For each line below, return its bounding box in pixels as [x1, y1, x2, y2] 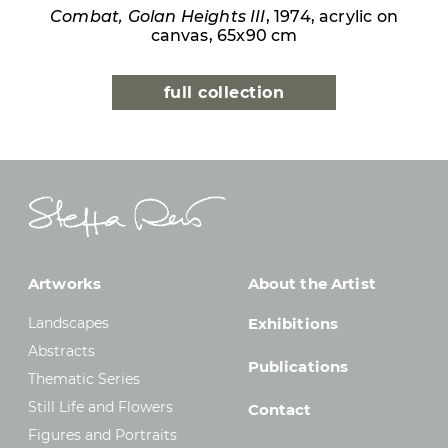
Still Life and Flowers [28, 397, 173, 416]
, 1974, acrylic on [265, 6, 398, 26]
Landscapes [28, 313, 109, 332]
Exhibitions [247, 313, 339, 333]
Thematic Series [28, 369, 140, 388]
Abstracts [28, 341, 95, 360]
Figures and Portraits [28, 425, 177, 444]
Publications [247, 356, 349, 376]
